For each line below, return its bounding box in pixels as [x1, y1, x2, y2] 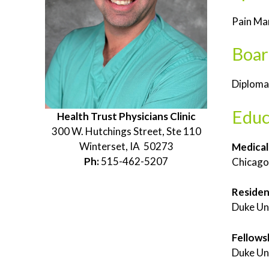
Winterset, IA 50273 [79, 140, 174, 153]
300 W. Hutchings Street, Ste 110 [51, 125, 201, 138]
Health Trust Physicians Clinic [56, 110, 196, 123]
